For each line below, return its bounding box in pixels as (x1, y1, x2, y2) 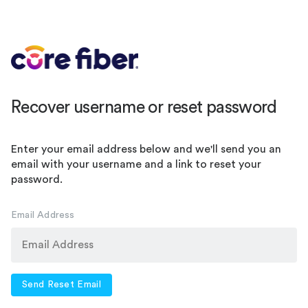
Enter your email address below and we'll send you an (11, 143, 281, 155)
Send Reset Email (22, 279, 101, 289)
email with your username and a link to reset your (11, 158, 261, 170)
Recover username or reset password (11, 98, 277, 116)
